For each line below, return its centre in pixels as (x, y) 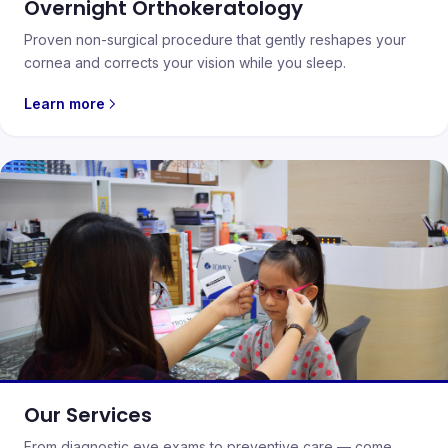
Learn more (64, 103)
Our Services (88, 415)
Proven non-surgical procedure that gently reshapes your (215, 39)
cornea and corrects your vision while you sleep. (185, 62)
